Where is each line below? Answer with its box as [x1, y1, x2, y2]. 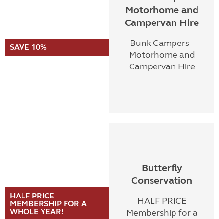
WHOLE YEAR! [10, 207, 64, 216]
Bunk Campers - [130, 38, 194, 48]
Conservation [131, 175, 192, 187]
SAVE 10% [10, 43, 47, 52]
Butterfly [141, 162, 182, 174]
